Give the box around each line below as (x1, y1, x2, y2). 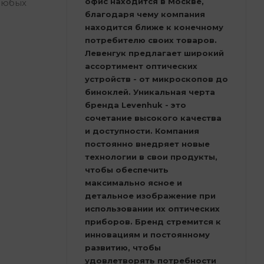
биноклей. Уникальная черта (85, 87, 215, 97)
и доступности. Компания (85, 126, 199, 136)
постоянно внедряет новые (85, 138, 210, 148)
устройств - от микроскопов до (85, 74, 228, 84)
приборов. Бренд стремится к (85, 216, 221, 226)
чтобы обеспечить (85, 164, 169, 174)
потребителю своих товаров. (85, 35, 217, 45)
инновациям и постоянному (85, 229, 210, 239)
